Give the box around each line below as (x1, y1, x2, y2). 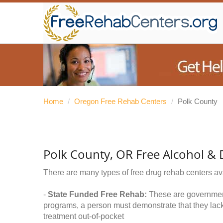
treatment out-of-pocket (43, 212, 124, 221)
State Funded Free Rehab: (48, 190, 147, 199)
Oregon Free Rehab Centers (74, 97, 167, 106)
